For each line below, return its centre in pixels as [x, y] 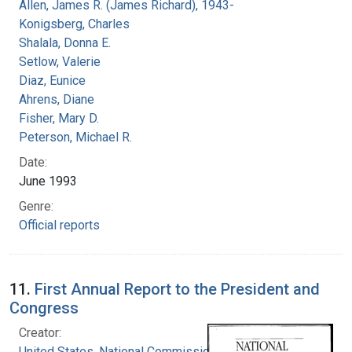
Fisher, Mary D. [59, 118]
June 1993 [48, 181]
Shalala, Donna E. [65, 42]
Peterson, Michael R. [75, 137]
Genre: [36, 206]
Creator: [40, 332]
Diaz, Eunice [52, 80]
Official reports [59, 225]
